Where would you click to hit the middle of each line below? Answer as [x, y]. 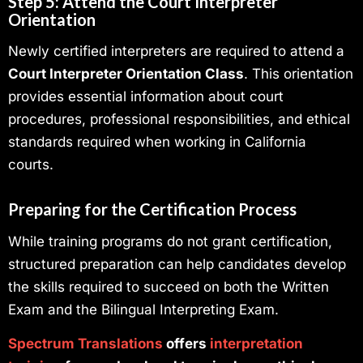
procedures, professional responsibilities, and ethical [179, 120]
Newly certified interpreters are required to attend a [176, 51]
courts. [31, 165]
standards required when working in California [157, 142]
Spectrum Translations [85, 344]
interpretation [256, 344]
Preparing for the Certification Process [152, 209]
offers [186, 344]
